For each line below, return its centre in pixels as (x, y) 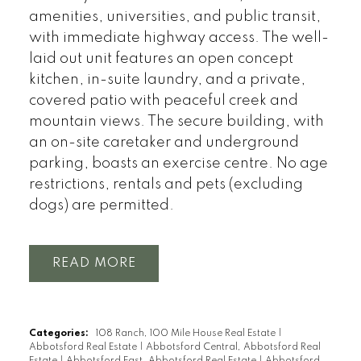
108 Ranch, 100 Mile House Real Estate (187, 334)
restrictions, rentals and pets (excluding (166, 185)
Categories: (58, 334)
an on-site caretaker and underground (164, 143)
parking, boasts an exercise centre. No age (178, 164)
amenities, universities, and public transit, (174, 17)
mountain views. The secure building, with (176, 122)
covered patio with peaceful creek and (163, 101)
